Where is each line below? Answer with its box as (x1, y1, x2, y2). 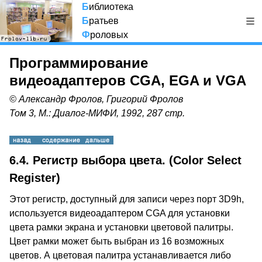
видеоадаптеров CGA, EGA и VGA (9, 73, 246, 88)
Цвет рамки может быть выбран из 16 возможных (9, 236, 224, 246)
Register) (9, 171, 60, 184)
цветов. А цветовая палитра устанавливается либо (9, 250, 231, 260)
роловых (90, 30, 128, 40)
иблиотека (89, 2, 133, 12)
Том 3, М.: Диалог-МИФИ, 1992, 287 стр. (9, 108, 185, 118)
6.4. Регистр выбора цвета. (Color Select (9, 154, 242, 167)
